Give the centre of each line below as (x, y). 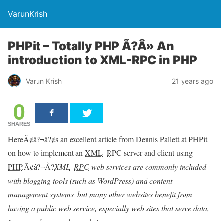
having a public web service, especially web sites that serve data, (109, 208)
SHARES (19, 124)
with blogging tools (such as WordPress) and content (90, 180)
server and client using (157, 153)
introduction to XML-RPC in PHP (103, 60)
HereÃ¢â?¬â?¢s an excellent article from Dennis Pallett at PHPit (108, 139)
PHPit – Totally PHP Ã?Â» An (91, 46)
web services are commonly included (148, 166)
